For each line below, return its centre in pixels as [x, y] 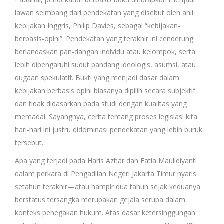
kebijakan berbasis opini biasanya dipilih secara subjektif [105, 90]
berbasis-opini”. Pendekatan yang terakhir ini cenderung [104, 38]
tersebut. [29, 142]
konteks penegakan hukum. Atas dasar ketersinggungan [105, 212]
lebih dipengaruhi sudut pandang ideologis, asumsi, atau [105, 64]
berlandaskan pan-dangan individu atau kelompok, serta [105, 51]
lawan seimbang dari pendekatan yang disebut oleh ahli [104, 12]
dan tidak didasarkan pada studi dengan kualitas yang [101, 103]
